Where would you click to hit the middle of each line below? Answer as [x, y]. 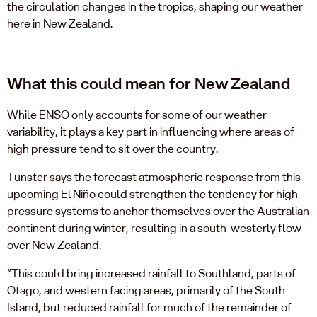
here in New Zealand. [61, 23]
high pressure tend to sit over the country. [115, 149]
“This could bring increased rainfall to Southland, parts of [151, 273]
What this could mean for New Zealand [150, 83]
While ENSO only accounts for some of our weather [137, 115]
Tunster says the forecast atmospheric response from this [154, 177]
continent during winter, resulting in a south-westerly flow [154, 228]
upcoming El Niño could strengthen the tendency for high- [155, 194]
